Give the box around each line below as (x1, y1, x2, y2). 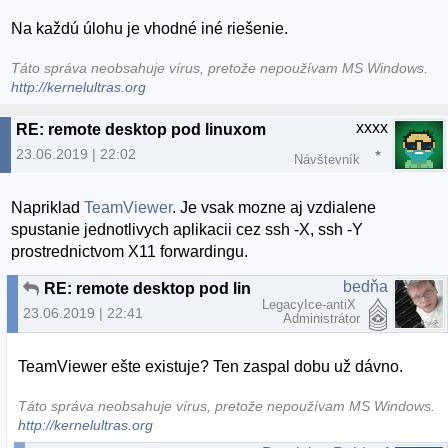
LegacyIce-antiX (262, 296, 360, 312)
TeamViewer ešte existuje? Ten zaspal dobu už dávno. (18, 358, 404, 376)
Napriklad (11, 198, 85, 216)
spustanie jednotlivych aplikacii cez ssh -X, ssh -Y (11, 220, 364, 238)
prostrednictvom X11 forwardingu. (11, 242, 249, 260)
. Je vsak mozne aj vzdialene (172, 198, 377, 216)
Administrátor (283, 310, 360, 326)
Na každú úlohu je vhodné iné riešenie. (11, 20, 289, 38)
